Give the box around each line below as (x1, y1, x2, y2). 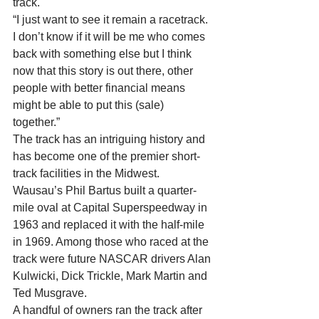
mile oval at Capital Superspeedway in (13, 202, 210, 214)
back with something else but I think (13, 48, 194, 60)
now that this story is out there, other (13, 65, 196, 77)
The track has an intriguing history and (13, 133, 208, 145)
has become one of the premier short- (13, 150, 200, 162)
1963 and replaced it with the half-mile (13, 219, 207, 231)
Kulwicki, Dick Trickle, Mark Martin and (13, 270, 210, 282)
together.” (13, 116, 63, 128)
